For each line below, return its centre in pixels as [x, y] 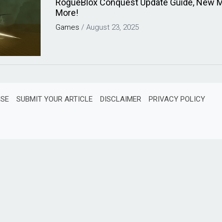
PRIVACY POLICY [177, 99]
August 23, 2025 [113, 27]
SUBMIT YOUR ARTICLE [55, 99]
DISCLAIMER [121, 99]
